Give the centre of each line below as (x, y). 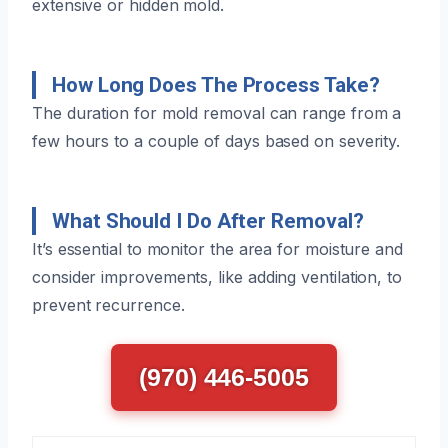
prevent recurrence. (108, 304)
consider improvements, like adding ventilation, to (217, 276)
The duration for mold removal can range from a (217, 112)
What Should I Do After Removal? (208, 220)
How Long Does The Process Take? (216, 84)
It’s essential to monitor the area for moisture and (217, 248)
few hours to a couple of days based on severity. (216, 140)
